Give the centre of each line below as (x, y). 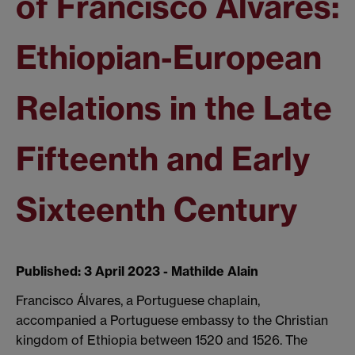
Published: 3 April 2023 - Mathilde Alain (137, 271)
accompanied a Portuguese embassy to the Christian (172, 321)
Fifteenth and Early (163, 158)
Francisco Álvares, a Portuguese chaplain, (138, 301)
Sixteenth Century (157, 209)
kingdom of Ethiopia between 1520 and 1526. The (162, 340)
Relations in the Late (174, 108)
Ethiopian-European (169, 57)
